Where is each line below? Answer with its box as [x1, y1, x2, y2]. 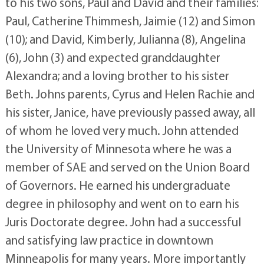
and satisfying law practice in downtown [5, 232, 213, 247]
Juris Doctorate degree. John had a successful [5, 213, 241, 229]
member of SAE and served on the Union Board [5, 159, 250, 174]
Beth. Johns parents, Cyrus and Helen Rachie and [5, 85, 255, 101]
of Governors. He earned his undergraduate [5, 177, 230, 193]
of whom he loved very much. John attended [5, 122, 239, 138]
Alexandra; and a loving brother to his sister [5, 67, 229, 83]
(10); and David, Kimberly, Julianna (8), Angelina [5, 31, 246, 47]
